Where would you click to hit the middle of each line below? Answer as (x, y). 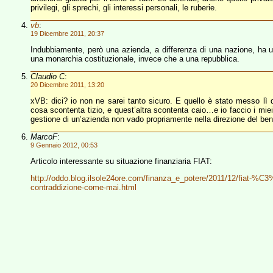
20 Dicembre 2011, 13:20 (67, 85)
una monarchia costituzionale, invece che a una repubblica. (135, 59)
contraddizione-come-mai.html (83, 187)
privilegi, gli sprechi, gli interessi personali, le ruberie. (124, 8)
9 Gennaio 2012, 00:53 (64, 145)
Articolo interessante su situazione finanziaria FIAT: (121, 161)
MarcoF (44, 137)
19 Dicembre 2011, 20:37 (67, 34)
